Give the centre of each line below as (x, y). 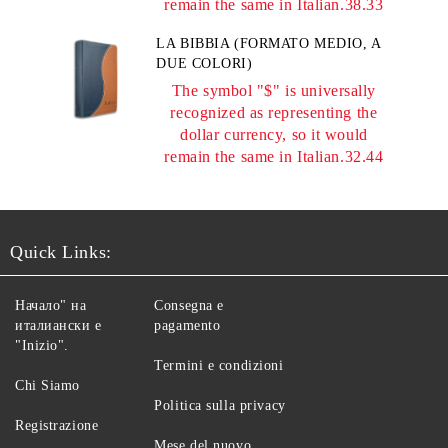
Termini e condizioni (219, 365)
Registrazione (57, 425)
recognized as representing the (274, 112)
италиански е (58, 325)
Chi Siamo (48, 385)
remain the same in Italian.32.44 (274, 156)
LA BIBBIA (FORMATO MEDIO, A (269, 43)
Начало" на (51, 305)
